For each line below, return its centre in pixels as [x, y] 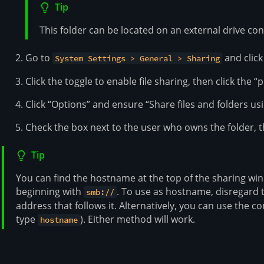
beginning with [50, 192]
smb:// [100, 192]
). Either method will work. [138, 220]
